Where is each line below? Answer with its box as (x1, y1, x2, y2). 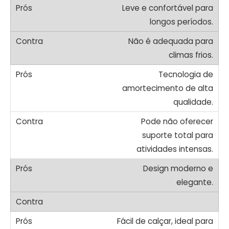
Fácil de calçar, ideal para (117, 215, 213, 226)
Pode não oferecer (141, 116, 213, 127)
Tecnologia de (158, 68, 213, 80)
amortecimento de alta (122, 82, 213, 94)
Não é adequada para (128, 35, 213, 47)
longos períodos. (150, 16, 213, 27)
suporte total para (142, 129, 213, 141)
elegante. (176, 176, 213, 188)
